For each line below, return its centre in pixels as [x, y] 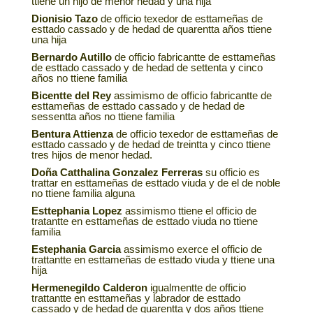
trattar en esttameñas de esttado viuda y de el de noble [155, 183]
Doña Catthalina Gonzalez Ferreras [117, 173]
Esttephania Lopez [77, 211]
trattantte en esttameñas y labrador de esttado [136, 298]
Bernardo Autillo [71, 57]
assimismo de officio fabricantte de [191, 96]
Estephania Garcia [76, 249]
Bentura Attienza [72, 134]
